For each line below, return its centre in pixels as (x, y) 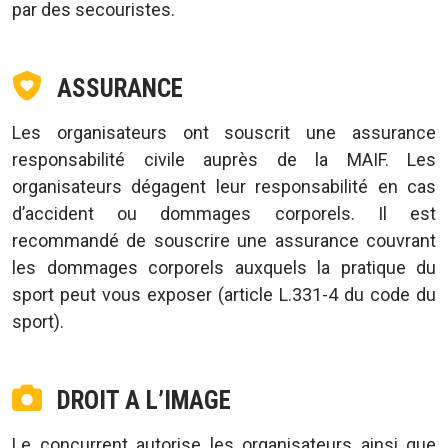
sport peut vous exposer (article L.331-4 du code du (224, 294)
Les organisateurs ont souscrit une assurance (224, 132)
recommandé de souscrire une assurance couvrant (224, 240)
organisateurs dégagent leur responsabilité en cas (224, 186)
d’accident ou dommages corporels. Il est (224, 213)
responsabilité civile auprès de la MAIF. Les (224, 159)
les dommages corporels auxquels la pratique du (224, 267)
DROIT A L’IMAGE (144, 400)
